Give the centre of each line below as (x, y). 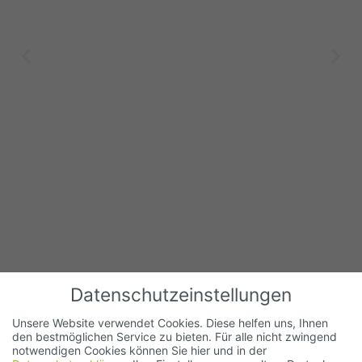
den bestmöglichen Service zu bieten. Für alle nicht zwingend (175, 336)
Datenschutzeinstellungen (181, 295)
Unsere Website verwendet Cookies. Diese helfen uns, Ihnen (170, 322)
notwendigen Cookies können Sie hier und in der (139, 350)
